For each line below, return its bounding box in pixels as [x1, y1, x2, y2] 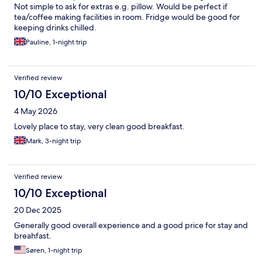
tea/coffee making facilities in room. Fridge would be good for [14, 12, 240, 23]
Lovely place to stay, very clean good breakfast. [14, 121, 185, 132]
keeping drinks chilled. [14, 22, 96, 33]
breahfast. [14, 230, 51, 242]
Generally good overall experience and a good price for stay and [14, 220, 248, 231]
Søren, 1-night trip [26, 246, 82, 256]
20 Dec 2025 [14, 205, 61, 216]
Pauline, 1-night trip [26, 37, 87, 47]
